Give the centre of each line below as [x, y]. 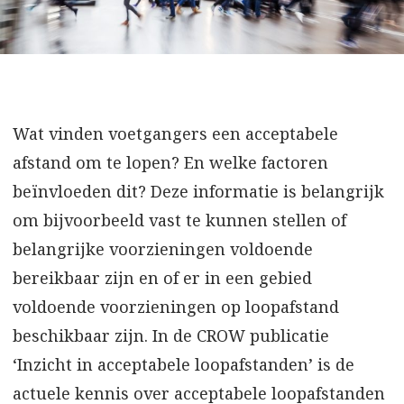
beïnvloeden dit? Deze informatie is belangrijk [198, 191]
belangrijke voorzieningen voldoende [163, 248]
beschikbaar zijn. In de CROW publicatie [171, 335]
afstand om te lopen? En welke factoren [170, 162]
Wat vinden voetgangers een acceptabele [175, 133]
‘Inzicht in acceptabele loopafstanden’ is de [184, 364]
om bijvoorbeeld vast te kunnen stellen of [179, 220]
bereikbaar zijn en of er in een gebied [162, 277]
